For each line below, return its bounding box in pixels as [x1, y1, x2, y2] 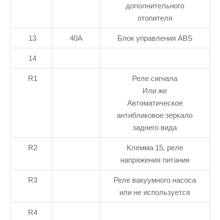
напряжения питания [120, 155, 190, 164]
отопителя [137, 13, 172, 22]
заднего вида [133, 123, 177, 132]
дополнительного [125, 1, 184, 10]
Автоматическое [127, 98, 183, 107]
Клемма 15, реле [126, 143, 183, 152]
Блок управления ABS [117, 33, 192, 42]
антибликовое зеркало [117, 110, 192, 119]
